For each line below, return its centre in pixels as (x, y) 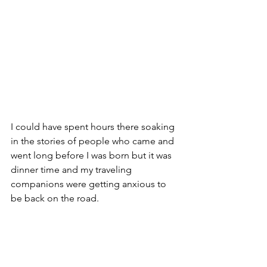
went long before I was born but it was (92, 155)
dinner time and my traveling (72, 169)
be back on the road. (55, 198)
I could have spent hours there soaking (94, 126)
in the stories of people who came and (94, 141)
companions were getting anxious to (90, 184)
